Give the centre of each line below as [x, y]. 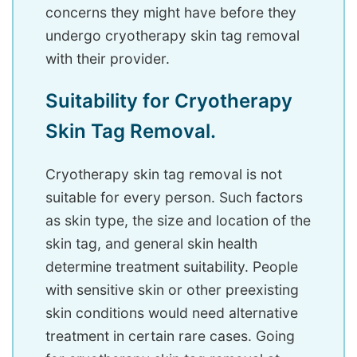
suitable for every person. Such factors [174, 198]
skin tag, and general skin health [151, 244]
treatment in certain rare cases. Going [170, 336]
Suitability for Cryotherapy [169, 101]
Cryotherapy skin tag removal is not [164, 175]
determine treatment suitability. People [172, 267]
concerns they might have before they [171, 13]
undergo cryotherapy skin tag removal [173, 36]
